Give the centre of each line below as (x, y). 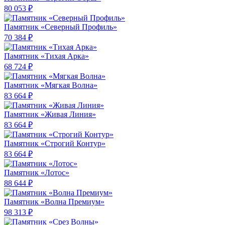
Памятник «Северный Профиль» (61, 27)
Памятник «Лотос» (37, 173)
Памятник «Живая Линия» (50, 115)
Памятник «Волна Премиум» (54, 202)
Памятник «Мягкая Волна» (51, 85)
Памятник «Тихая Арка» (46, 56)
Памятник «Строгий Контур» (55, 144)
